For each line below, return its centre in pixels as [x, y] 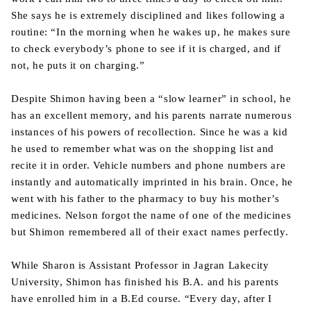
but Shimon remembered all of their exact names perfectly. [150, 232]
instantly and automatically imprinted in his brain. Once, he [152, 182]
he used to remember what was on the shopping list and [143, 149]
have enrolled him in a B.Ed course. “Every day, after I [142, 299]
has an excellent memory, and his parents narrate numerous [152, 115]
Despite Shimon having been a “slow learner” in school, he [151, 99]
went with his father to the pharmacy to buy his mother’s [145, 199]
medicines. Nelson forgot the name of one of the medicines [151, 215]
